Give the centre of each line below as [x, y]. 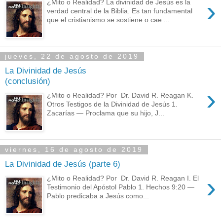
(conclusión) [28, 81]
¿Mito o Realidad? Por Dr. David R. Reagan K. [120, 95]
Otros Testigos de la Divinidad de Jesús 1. [112, 104]
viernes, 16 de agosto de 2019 [74, 150]
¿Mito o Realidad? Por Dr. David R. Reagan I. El [123, 178]
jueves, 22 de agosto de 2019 [72, 56]
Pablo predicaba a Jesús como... [98, 196]
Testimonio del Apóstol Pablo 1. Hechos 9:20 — [121, 187]
